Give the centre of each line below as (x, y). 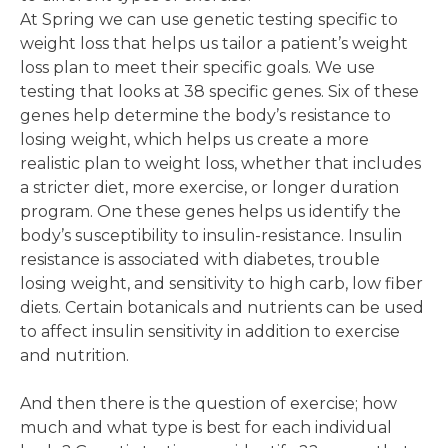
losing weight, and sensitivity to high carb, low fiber (221, 283)
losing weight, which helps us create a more (194, 139)
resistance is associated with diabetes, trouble (200, 259)
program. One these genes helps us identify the (210, 211)
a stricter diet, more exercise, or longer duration (209, 187)
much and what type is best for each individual (206, 427)
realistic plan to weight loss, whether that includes (220, 163)
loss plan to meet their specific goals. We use (197, 67)
